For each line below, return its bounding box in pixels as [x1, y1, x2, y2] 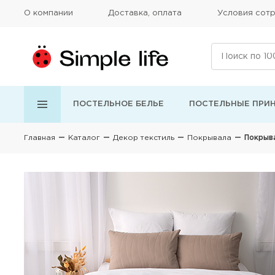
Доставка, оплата [108, 10, 182, 17]
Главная [24, 134, 55, 141]
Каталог [68, 134, 100, 141]
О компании [24, 10, 73, 17]
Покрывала [187, 134, 231, 141]
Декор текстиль [113, 134, 174, 141]
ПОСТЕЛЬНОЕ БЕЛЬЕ [73, 101, 164, 107]
